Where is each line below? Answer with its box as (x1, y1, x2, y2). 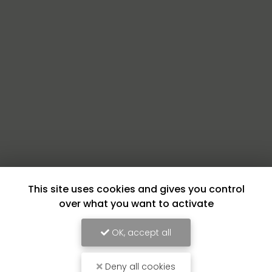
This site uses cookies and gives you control (27, 182, 245, 196)
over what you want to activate (58, 197, 214, 211)
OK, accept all (109, 226, 171, 239)
